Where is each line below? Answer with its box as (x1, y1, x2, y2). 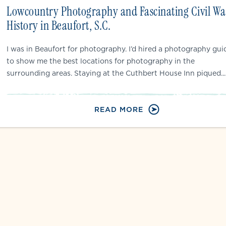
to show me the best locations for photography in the (7, 56, 195, 66)
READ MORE (94, 104, 143, 115)
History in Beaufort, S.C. (7, 18, 111, 33)
